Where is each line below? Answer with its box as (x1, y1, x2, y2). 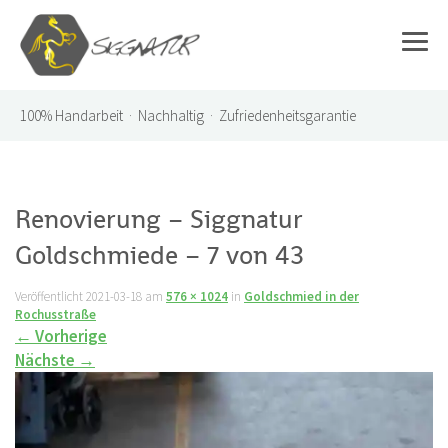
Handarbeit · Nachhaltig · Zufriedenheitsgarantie (55, 106, 356, 125)
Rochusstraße (15, 306, 96, 323)
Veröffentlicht (15, 288, 86, 305)
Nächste (15, 349, 78, 371)
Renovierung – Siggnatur (15, 202, 303, 236)
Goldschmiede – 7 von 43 (15, 238, 304, 272)
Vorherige (32, 325, 107, 347)
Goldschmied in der (244, 288, 359, 305)
